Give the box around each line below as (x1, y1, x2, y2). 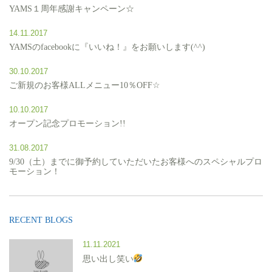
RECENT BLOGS (9, 215, 73, 225)
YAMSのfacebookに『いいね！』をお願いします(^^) (9, 42, 205, 52)
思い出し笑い (82, 254, 134, 263)
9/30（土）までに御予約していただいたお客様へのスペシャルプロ (9, 157, 262, 166)
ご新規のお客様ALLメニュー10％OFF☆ (9, 80, 160, 90)
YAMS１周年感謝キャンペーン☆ (9, 4, 134, 13)
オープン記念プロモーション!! (9, 118, 126, 128)
